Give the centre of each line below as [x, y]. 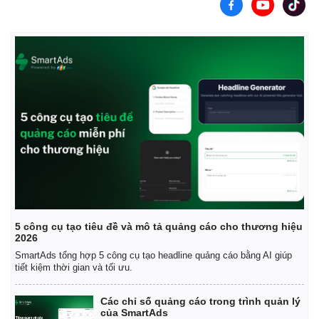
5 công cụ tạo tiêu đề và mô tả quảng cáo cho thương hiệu [159, 227]
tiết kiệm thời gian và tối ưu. [74, 268]
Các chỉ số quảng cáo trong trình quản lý [200, 302]
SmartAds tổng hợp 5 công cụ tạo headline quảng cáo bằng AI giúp [153, 256]
